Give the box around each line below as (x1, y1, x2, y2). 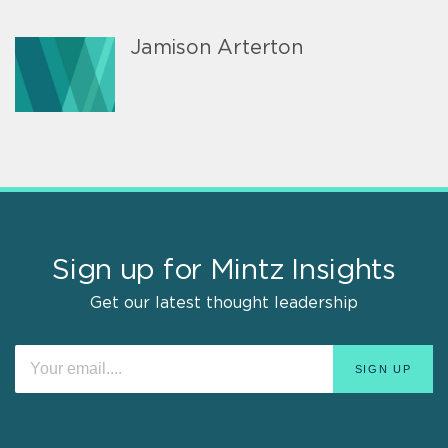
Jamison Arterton (130, 37, 304, 58)
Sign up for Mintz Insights (52, 256, 396, 285)
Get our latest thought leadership (90, 294, 358, 311)
